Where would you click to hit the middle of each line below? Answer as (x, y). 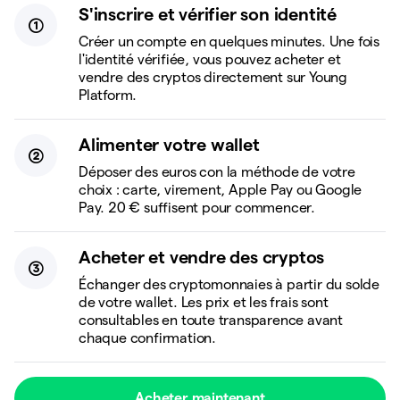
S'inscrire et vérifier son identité (208, 14)
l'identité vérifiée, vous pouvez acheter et (210, 59)
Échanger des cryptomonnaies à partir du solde (229, 284)
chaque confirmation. (148, 338)
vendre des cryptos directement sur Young (213, 77)
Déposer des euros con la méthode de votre (217, 172)
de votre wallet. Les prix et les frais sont (204, 302)
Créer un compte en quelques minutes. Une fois (229, 42)
